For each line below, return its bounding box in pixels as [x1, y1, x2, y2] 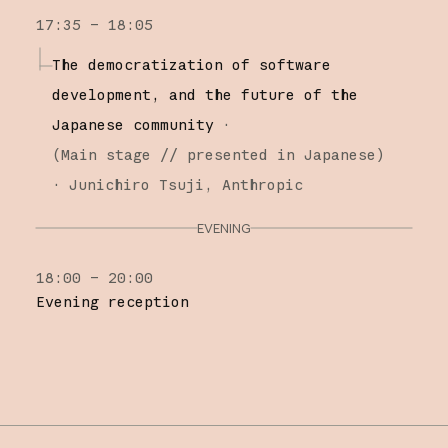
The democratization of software [51, 54, 331, 74]
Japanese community [51, 114, 214, 134]
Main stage [60, 144, 151, 164]
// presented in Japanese [150, 144, 376, 164]
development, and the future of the [51, 84, 358, 104]
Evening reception [35, 291, 189, 311]
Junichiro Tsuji [68, 174, 204, 194]
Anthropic [221, 174, 303, 194]
